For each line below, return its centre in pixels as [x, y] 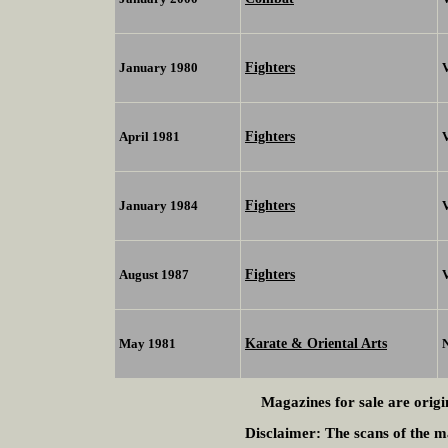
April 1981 [149, 137]
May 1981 [147, 344]
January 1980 [158, 68]
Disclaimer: [283, 433]
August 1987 [154, 275]
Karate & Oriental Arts [316, 343]
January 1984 [158, 206]
